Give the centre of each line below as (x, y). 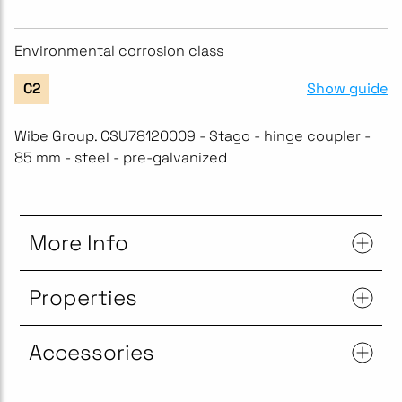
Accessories (92, 352)
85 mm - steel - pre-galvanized (121, 157)
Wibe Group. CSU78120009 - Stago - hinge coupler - (192, 135)
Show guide (347, 88)
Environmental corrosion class (119, 51)
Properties (83, 297)
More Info (79, 242)
